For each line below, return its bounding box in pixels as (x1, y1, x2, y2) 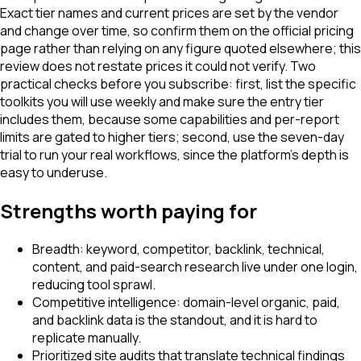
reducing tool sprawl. (32, 276, 156, 294)
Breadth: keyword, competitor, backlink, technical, (32, 240, 325, 259)
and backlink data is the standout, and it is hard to (32, 311, 317, 330)
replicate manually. (32, 329, 141, 347)
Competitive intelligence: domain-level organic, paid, (32, 293, 340, 312)
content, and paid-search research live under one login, (32, 258, 358, 276)
